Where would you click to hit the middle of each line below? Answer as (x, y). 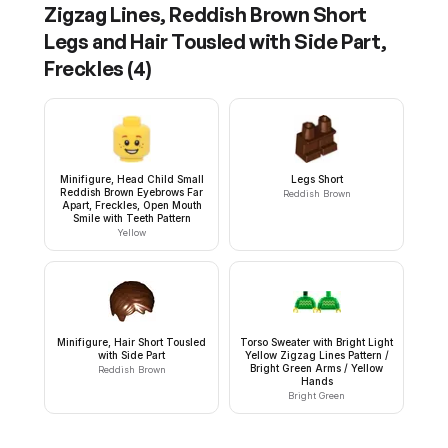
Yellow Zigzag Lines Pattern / (316, 354)
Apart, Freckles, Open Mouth (131, 204)
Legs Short (316, 178)
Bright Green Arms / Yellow (316, 367)
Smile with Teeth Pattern (131, 217)
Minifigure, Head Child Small (131, 178)
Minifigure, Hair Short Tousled (131, 341)
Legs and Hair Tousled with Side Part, (215, 41)
